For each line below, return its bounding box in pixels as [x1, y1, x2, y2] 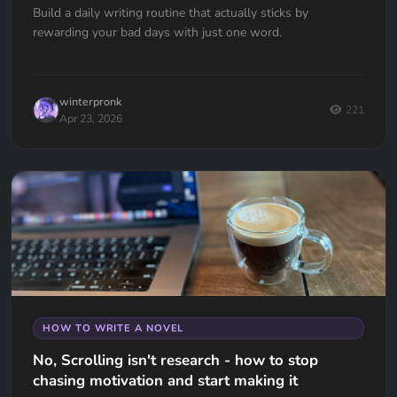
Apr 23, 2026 [59, 111, 122, 127]
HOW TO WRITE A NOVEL [43, 322, 184, 336]
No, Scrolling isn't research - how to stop [33, 350, 318, 371]
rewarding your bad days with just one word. [33, 24, 282, 42]
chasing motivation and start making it [33, 370, 298, 392]
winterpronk [59, 94, 121, 110]
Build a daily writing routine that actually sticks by [33, 4, 308, 22]
